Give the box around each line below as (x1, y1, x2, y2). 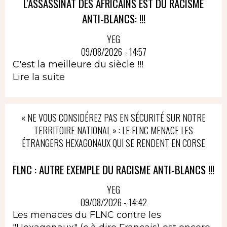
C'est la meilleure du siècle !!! (13, 58, 143, 70)
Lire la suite (13, 71, 65, 83)
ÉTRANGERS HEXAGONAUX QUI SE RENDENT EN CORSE (22, 136, 205, 149)
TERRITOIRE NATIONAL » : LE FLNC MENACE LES (34, 123, 193, 137)
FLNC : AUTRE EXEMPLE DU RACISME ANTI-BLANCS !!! (13, 161, 214, 177)
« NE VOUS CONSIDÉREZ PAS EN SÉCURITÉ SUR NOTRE (21, 110, 206, 124)
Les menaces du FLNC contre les (13, 209, 161, 220)
